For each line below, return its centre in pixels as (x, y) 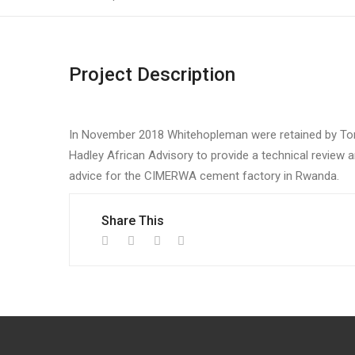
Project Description (152, 74)
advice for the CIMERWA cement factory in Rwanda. (204, 176)
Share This (133, 221)
